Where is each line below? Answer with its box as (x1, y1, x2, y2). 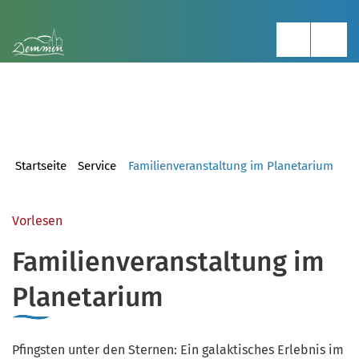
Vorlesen (12, 213, 63, 229)
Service (78, 159, 117, 174)
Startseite (15, 159, 67, 174)
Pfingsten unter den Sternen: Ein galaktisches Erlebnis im (12, 341, 344, 357)
